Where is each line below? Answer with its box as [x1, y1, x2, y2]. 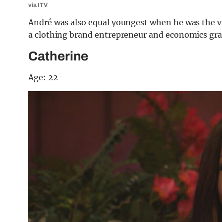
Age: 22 [28, 72, 58, 83]
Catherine [28, 49, 89, 63]
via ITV [28, 1, 48, 9]
